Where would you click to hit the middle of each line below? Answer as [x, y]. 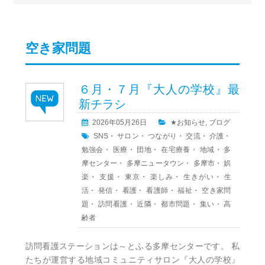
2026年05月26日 [119, 123]
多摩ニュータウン [155, 164]
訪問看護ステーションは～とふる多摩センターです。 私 [132, 246]
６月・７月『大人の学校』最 [159, 90]
